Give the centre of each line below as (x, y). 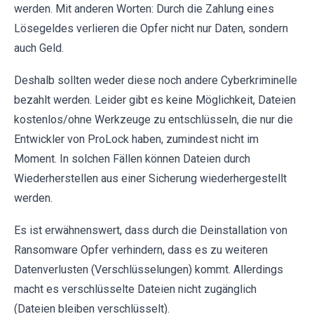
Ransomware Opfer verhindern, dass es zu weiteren (141, 250)
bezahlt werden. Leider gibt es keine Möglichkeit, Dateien (155, 100)
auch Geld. (39, 48)
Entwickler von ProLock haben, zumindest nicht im (136, 139)
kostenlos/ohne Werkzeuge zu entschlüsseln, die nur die (153, 120)
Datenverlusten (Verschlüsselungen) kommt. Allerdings (149, 269)
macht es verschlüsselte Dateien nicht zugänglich (135, 289)
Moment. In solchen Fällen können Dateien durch (132, 159)
